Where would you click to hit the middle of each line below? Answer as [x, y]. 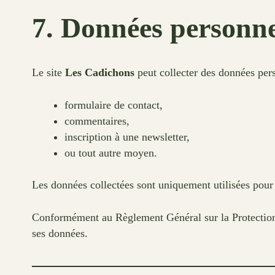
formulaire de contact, [113, 105]
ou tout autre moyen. [110, 153]
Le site [48, 73]
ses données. [60, 233]
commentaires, [97, 121]
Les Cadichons [100, 73]
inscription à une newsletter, [127, 137]
